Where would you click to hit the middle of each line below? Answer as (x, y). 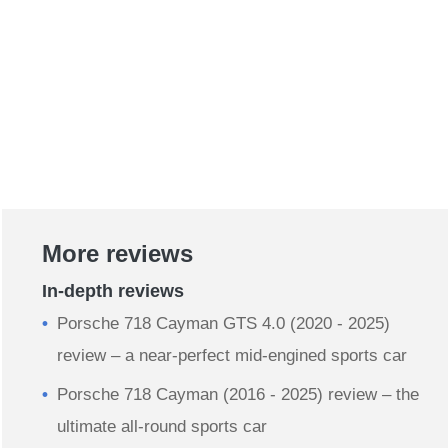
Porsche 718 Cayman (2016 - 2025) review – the (238, 395)
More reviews (117, 254)
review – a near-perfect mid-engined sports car (232, 356)
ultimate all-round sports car (162, 427)
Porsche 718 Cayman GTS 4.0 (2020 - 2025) (223, 324)
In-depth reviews (113, 291)
